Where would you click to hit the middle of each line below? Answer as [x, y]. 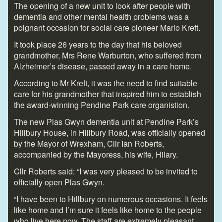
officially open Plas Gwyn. [59, 182]
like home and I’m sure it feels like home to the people [108, 210]
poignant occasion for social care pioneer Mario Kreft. [107, 27]
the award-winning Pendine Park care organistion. [102, 105]
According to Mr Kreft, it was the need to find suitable [106, 83]
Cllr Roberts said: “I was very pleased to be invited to [106, 171]
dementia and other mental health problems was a [101, 16]
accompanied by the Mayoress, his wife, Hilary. [96, 154]
